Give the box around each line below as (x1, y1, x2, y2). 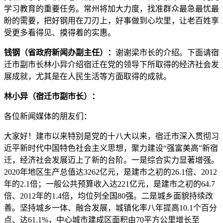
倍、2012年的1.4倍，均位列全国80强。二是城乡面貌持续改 (4, 192, 213, 200)
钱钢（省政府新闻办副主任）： (4, 48, 115, 57)
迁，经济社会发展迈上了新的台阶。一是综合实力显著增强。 (4, 156, 219, 164)
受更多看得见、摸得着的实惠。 (4, 28, 115, 37)
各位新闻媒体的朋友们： (4, 112, 92, 120)
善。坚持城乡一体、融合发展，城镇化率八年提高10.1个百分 (4, 204, 217, 212)
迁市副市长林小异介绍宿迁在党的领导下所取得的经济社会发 (4, 60, 219, 69)
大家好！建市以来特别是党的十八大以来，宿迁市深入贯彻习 (4, 132, 219, 140)
